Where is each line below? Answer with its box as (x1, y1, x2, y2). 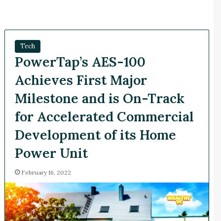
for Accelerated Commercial (14, 108, 194, 125)
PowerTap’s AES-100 (14, 53, 146, 71)
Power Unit (14, 145, 88, 162)
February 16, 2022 (21, 169, 71, 177)
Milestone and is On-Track (14, 90, 184, 107)
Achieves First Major (14, 72, 147, 89)
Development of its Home (14, 126, 176, 144)
